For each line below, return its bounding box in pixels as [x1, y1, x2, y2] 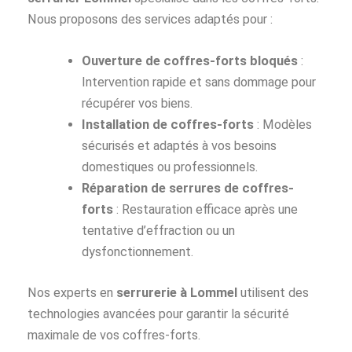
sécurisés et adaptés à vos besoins [82, 138, 277, 154]
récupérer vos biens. [82, 96, 193, 112]
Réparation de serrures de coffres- [82, 181, 295, 196]
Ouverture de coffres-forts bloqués [82, 53, 299, 69]
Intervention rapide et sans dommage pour [82, 75, 317, 90]
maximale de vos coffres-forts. [27, 327, 200, 343]
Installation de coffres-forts [82, 117, 255, 133]
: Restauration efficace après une [113, 202, 299, 218]
